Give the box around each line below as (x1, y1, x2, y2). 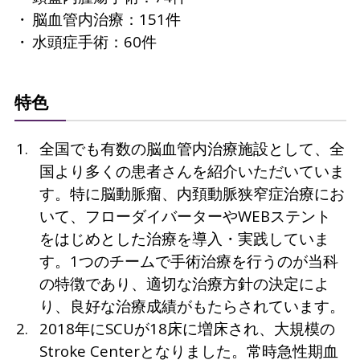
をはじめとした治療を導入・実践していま (39, 228, 329, 249)
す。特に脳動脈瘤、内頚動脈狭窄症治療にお (39, 183, 345, 204)
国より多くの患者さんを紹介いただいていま (39, 161, 345, 182)
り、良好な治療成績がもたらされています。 (39, 296, 345, 317)
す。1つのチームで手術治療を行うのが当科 (39, 251, 338, 272)
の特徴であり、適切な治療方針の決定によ (39, 273, 329, 294)
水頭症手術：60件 (31, 31, 157, 51)
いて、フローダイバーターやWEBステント (39, 206, 331, 227)
